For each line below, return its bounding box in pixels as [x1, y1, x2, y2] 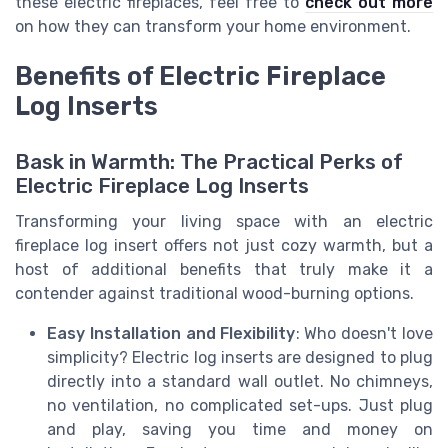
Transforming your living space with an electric [15, 211, 433, 231]
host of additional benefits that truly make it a [15, 259, 433, 279]
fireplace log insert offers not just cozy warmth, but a [15, 235, 433, 255]
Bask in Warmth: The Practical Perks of [15, 149, 403, 174]
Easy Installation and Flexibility [47, 323, 296, 343]
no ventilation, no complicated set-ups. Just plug [47, 395, 433, 415]
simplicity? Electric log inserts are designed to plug [47, 347, 433, 367]
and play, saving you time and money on [47, 419, 433, 439]
